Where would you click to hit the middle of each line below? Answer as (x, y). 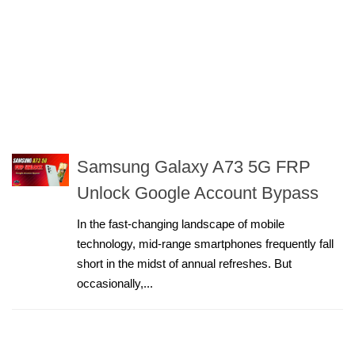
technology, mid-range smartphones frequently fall (205, 244)
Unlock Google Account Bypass (198, 193)
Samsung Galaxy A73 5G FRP (194, 167)
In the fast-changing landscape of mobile (181, 224)
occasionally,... (115, 283)
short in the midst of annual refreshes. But (184, 263)
